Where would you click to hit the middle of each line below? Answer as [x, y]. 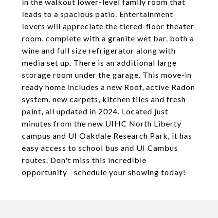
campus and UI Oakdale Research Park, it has [107, 136]
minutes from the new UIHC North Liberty [102, 123]
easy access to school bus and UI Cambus [100, 148]
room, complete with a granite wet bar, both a [108, 38]
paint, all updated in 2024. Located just [95, 111]
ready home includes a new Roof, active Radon [109, 87]
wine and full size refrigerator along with [99, 50]
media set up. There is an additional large [99, 63]
